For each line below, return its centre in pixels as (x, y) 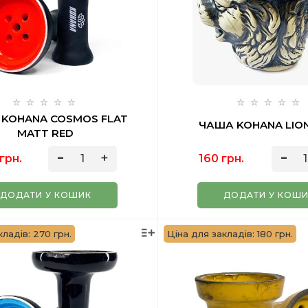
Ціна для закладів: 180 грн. (230, 234)
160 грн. (222, 158)
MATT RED (46, 133)
